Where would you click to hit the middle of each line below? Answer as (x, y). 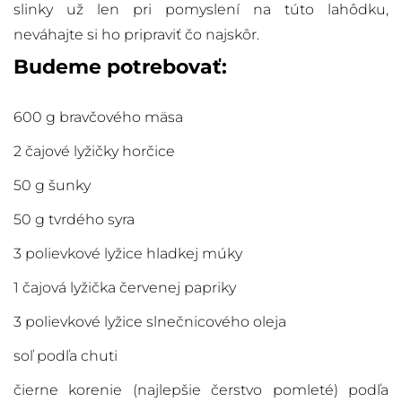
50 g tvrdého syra (74, 220)
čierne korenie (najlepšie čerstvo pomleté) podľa (201, 390)
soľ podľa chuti (66, 356)
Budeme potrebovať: (120, 67)
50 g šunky (52, 186)
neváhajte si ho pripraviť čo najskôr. (136, 35)
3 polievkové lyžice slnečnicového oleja (150, 322)
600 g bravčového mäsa (98, 118)
